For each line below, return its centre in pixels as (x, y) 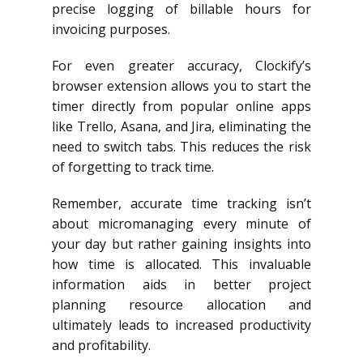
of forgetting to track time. (133, 167)
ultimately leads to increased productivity (181, 325)
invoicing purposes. (111, 29)
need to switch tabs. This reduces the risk (181, 146)
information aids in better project (181, 284)
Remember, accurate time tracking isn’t (181, 203)
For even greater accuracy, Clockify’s (181, 65)
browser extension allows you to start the (181, 85)
